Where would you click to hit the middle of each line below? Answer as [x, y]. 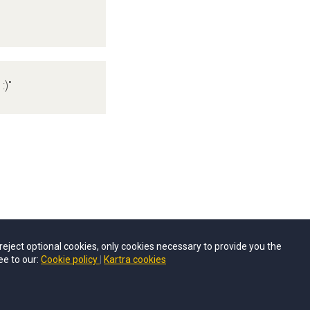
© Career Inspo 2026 [155, 274]
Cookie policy [70, 259]
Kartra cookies [135, 259]
